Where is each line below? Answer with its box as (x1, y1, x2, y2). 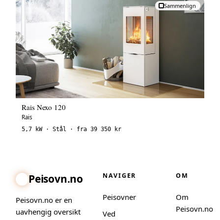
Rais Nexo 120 (22, 102, 66, 112)
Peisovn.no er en (16, 195, 72, 205)
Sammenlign (164, 2, 196, 10)
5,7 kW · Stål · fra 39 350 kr (22, 126, 121, 133)
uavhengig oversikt (16, 207, 81, 217)
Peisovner (102, 192, 136, 202)
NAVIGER (102, 171, 137, 180)
